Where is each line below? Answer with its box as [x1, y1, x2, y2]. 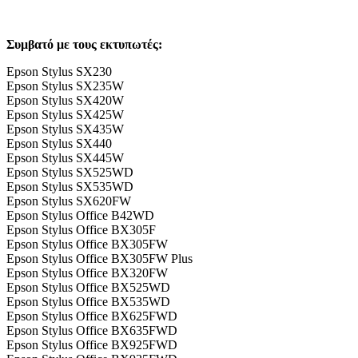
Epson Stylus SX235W [6, 78, 124, 93]
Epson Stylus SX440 [6, 136, 112, 150]
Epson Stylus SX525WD [6, 165, 133, 179]
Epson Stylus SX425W [6, 107, 124, 121]
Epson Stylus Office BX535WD [6, 294, 170, 308]
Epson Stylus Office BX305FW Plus [6, 251, 193, 265]
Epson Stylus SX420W [6, 93, 124, 107]
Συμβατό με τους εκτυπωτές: [6, 37, 162, 51]
